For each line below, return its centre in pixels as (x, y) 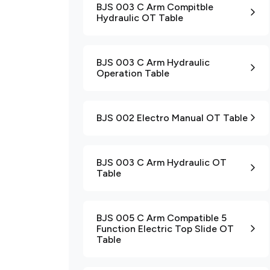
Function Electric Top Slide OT (165, 229)
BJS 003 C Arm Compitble (155, 7)
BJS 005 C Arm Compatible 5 (162, 218)
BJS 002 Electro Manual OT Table (172, 118)
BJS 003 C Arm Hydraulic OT (162, 162)
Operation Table (133, 73)
